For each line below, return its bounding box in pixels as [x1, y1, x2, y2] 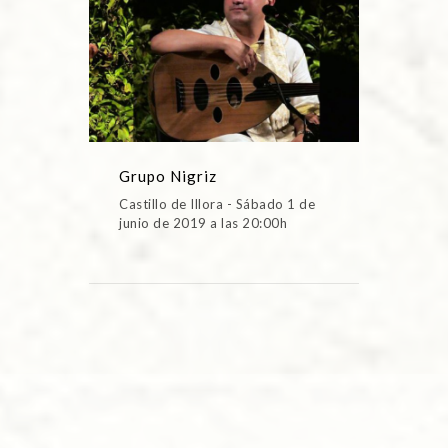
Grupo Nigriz [119, 166, 217, 185]
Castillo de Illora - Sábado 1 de [119, 195, 315, 212]
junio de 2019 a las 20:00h [119, 214, 287, 231]
